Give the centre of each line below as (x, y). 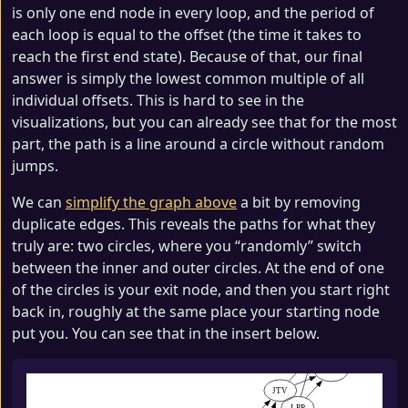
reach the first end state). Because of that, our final (187, 57)
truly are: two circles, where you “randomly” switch (187, 246)
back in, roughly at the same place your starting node (196, 312)
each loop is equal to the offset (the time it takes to (187, 35)
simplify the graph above (151, 203)
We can (39, 203)
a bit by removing (299, 203)
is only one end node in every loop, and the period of (193, 13)
